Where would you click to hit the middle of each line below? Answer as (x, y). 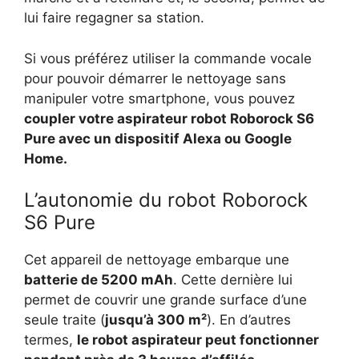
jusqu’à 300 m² (156, 320)
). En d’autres (249, 320)
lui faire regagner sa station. (114, 18)
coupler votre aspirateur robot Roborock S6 (169, 118)
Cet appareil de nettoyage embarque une (157, 260)
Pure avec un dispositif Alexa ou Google (158, 138)
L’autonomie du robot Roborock (166, 200)
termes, (50, 340)
